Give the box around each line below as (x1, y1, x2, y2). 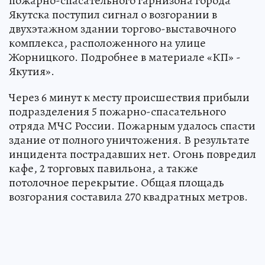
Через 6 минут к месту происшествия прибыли (9, 89, 250, 106)
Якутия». (9, 63, 54, 80)
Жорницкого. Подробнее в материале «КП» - (9, 49, 241, 66)
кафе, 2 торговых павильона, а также (9, 160, 198, 177)
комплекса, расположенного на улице (9, 35, 206, 51)
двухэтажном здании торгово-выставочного (9, 21, 236, 37)
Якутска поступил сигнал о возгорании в (9, 7, 217, 23)
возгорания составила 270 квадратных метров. (9, 189, 248, 205)
